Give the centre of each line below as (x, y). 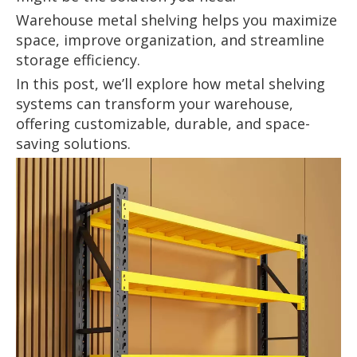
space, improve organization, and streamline (170, 39)
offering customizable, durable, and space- (163, 123)
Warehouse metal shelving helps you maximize (177, 20)
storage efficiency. (78, 59)
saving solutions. (73, 143)
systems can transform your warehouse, (155, 103)
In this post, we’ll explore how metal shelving (171, 83)
